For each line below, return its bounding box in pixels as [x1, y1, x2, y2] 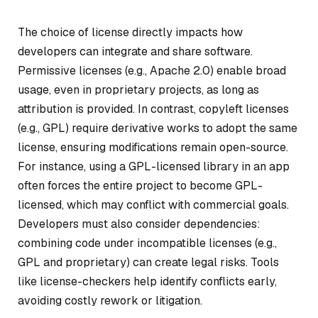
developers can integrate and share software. [18, 43, 253, 59]
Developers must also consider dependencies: [18, 216, 261, 231]
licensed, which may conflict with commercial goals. [18, 197, 289, 212]
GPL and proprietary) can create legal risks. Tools [18, 254, 279, 270]
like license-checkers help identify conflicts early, [18, 273, 277, 289]
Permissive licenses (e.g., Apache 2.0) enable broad [18, 62, 286, 78]
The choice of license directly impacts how [18, 24, 243, 40]
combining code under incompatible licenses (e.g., [18, 235, 277, 251]
